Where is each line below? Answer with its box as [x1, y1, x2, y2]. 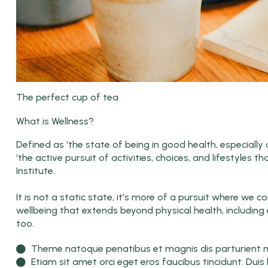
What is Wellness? [16, 115, 94, 127]
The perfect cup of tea [16, 91, 118, 103]
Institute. [16, 165, 55, 176]
